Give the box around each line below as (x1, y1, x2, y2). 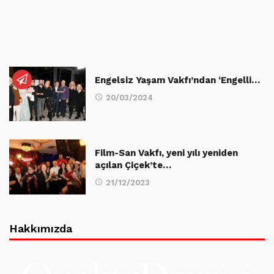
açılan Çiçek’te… (95, 160, 171, 171)
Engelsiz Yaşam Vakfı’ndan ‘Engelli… (95, 75, 260, 86)
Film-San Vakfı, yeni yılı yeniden (95, 147, 238, 159)
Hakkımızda (9, 221, 73, 235)
